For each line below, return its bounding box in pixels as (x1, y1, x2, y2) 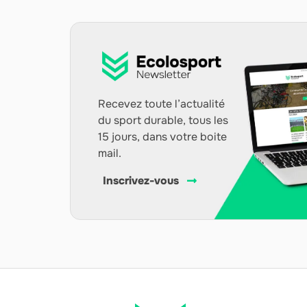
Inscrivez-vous (102, 173, 179, 188)
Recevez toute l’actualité (98, 96, 225, 111)
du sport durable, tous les (98, 112, 228, 127)
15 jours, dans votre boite (98, 129, 227, 144)
